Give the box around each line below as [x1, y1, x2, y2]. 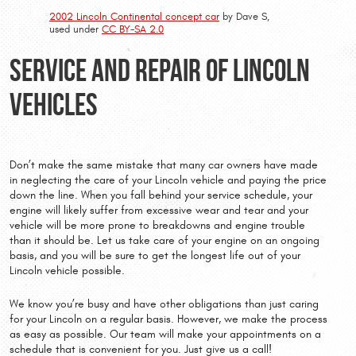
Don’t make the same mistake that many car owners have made [10, 159, 318, 172]
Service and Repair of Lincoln [10, 52, 310, 87]
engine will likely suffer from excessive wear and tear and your [10, 204, 308, 218]
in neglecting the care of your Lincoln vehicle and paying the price [10, 174, 327, 188]
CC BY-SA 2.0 [102, 22, 164, 36]
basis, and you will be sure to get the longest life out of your [10, 250, 300, 263]
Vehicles [10, 87, 98, 122]
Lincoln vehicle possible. [10, 265, 125, 278]
